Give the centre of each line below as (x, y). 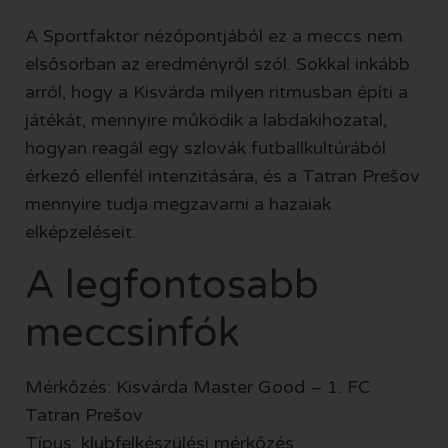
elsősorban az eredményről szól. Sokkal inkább (217, 64)
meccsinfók (132, 332)
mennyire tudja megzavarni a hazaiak (178, 204)
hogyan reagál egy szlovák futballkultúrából (205, 148)
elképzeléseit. (80, 232)
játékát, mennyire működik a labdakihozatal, (206, 120)
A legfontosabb (172, 284)
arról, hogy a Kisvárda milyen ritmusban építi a (216, 92)
